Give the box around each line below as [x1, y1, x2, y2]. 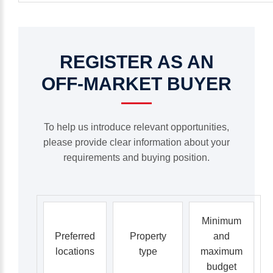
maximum [200, 246, 243, 257]
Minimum [202, 216, 241, 226]
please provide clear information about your [43, 137, 230, 147]
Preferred [55, 231, 95, 241]
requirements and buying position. [63, 152, 210, 163]
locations [55, 246, 94, 257]
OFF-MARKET [41, 74, 162, 94]
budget [207, 261, 236, 272]
